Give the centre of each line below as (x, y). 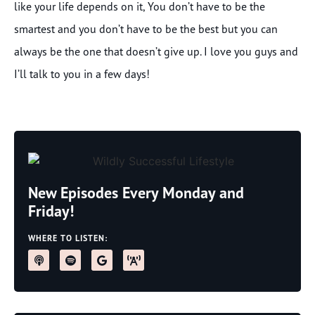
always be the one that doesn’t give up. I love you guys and (156, 52)
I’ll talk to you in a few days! (82, 74)
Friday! (51, 211)
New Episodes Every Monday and (136, 193)
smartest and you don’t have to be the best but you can (146, 29)
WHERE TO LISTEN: (68, 238)
